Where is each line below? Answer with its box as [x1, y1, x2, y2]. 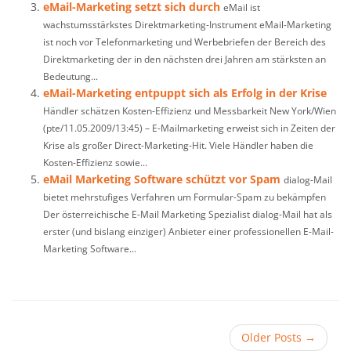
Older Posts [241, 330, 302, 345]
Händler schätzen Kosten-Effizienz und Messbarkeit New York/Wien [43, 104, 336, 117]
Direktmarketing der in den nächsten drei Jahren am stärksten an [43, 52, 326, 65]
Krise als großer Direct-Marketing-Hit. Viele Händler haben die [43, 139, 313, 151]
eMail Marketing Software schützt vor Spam [43, 172, 280, 186]
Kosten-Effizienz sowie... [43, 156, 147, 168]
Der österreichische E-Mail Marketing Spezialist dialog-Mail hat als [43, 208, 332, 220]
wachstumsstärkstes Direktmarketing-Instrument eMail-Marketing [43, 18, 331, 31]
